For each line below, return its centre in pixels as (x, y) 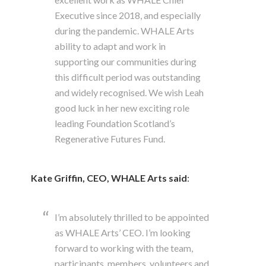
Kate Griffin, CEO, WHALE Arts (99, 178)
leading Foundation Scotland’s (115, 123)
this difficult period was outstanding (128, 77)
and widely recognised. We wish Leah (129, 92)
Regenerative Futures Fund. (110, 138)
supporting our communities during (126, 61)
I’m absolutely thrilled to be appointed (132, 217)
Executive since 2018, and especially (128, 15)
